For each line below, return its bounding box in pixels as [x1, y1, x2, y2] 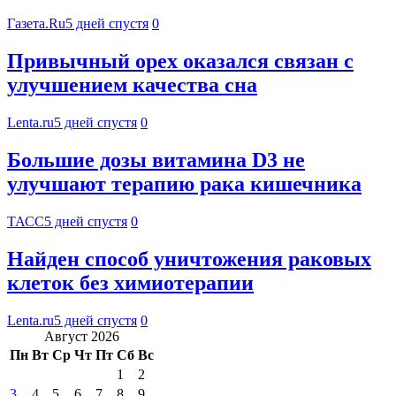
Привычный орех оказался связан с [7, 49, 354, 73]
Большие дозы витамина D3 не [7, 148, 305, 172]
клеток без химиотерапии [7, 270, 254, 294]
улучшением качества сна [7, 73, 257, 97]
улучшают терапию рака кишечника [7, 172, 362, 196]
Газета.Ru [7, 16, 65, 32]
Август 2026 [44, 328, 119, 344]
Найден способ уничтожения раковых [7, 247, 371, 270]
